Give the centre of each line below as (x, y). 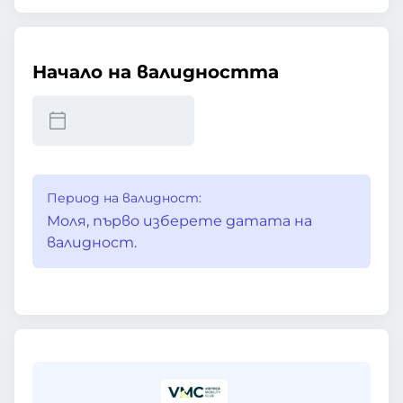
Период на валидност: (124, 198)
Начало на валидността (156, 72)
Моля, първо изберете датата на (179, 221)
